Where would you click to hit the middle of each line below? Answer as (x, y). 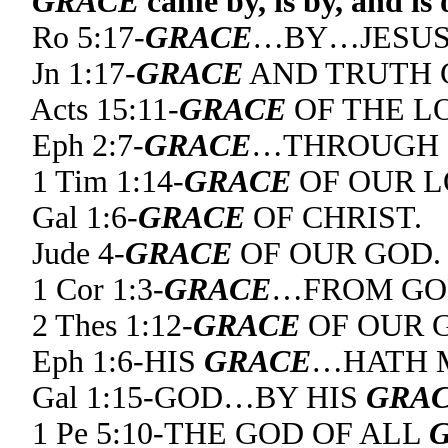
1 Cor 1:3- (98, 289)
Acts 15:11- (104, 109)
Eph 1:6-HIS (118, 361)
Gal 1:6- (85, 217)
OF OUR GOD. (336, 253)
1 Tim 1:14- (108, 181)
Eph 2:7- (88, 145)
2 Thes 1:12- (112, 325)
